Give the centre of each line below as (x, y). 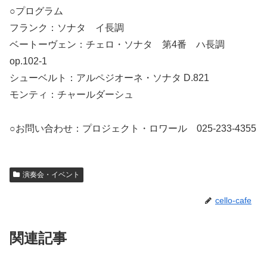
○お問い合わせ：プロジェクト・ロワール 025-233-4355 (133, 128)
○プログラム (36, 11)
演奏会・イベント (51, 174)
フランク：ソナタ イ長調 (67, 28)
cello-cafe (233, 200)
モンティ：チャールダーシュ (72, 95)
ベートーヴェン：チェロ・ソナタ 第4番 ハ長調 (122, 45)
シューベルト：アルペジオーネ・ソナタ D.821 (109, 78)
